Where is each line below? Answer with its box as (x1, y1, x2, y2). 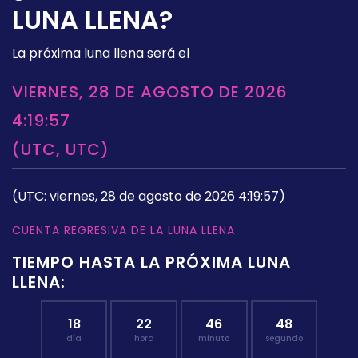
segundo (265, 332, 303, 345)
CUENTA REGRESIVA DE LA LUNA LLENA (12, 222, 235, 239)
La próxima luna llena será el (12, 44, 189, 63)
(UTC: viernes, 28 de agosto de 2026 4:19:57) (12, 187, 285, 206)
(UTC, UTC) (12, 138, 109, 161)
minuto (198, 332, 230, 345)
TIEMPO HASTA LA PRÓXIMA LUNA (12, 251, 291, 274)
